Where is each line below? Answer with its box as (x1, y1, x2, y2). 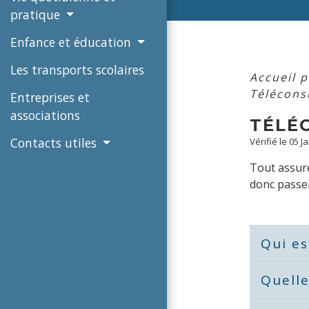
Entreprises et (10, 88, 90, 106)
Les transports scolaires (10, 61, 144, 78)
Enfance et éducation (10, 33, 134, 50)
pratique (10, 6, 63, 23)
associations (10, 106, 80, 123)
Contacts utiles (10, 134, 100, 151)
